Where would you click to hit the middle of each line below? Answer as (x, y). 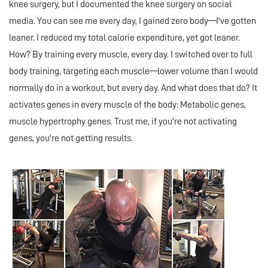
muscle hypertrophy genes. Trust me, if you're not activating (123, 122)
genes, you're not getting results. (71, 138)
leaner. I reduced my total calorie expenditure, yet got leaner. (124, 38)
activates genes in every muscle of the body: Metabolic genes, (127, 105)
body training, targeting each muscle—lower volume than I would (133, 71)
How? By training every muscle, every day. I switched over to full (131, 55)
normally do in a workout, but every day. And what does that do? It (133, 88)
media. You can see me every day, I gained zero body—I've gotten (133, 21)
